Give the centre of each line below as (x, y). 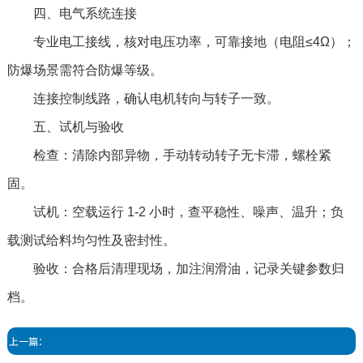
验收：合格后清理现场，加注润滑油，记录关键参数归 (175, 269)
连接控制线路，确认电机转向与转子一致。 (143, 99)
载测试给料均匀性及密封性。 (91, 241)
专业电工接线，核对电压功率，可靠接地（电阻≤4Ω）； (181, 42)
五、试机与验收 (65, 127)
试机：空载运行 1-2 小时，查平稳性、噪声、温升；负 (175, 212)
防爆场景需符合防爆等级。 (85, 70)
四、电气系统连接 (72, 14)
